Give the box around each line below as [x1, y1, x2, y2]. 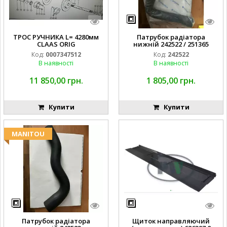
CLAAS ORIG [36, 39, 75, 49]
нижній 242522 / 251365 [133, 39, 209, 49]
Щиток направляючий [132, 216, 210, 226]
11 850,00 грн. [29, 74, 83, 86]
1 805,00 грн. [146, 74, 196, 86]
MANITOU [12, 129, 45, 138]
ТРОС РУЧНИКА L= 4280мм [13, 32, 99, 42]
